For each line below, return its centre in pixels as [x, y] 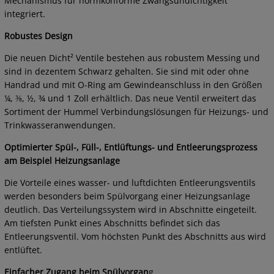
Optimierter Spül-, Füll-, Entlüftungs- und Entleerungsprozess [131, 147]
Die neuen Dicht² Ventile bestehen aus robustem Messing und [132, 58]
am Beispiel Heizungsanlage [62, 161]
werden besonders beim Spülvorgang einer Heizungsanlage [127, 196]
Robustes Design [39, 36]
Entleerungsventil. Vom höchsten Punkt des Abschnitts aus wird [135, 237]
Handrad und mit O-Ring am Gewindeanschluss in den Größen [133, 85]
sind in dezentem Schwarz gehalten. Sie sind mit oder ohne [127, 72]
